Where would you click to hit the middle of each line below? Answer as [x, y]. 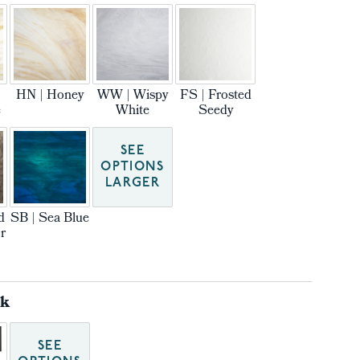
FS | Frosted [215, 96]
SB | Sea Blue [50, 219]
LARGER [133, 183]
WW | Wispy [133, 96]
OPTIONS [133, 167]
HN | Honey [50, 96]
